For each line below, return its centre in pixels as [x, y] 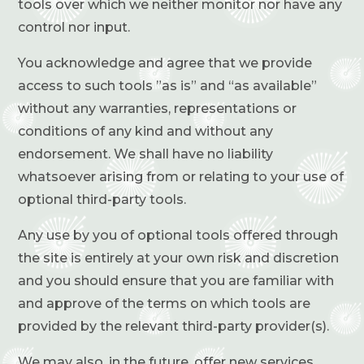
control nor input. [74, 27]
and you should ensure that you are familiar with [176, 280]
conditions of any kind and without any [146, 131]
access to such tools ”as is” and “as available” [168, 85]
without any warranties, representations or [158, 108]
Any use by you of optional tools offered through [178, 235]
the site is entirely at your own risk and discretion [179, 258]
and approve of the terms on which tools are [165, 303]
